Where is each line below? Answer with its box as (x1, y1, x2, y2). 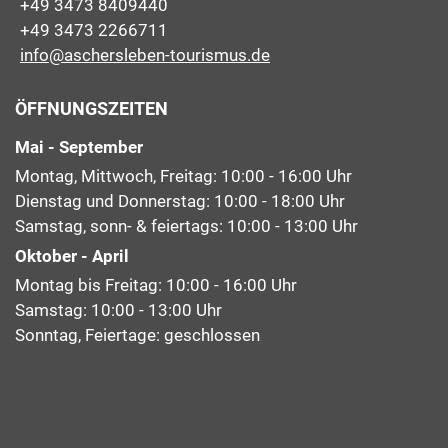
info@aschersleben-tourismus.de (20, 44, 270, 65)
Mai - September (15, 137, 143, 158)
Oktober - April (15, 245, 129, 266)
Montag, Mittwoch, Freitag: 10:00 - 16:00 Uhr (15, 166, 352, 187)
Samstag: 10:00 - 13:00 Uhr (15, 299, 222, 320)
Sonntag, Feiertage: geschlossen (15, 324, 260, 345)
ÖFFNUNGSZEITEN (15, 97, 168, 119)
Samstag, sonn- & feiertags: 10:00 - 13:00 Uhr (15, 216, 358, 237)
